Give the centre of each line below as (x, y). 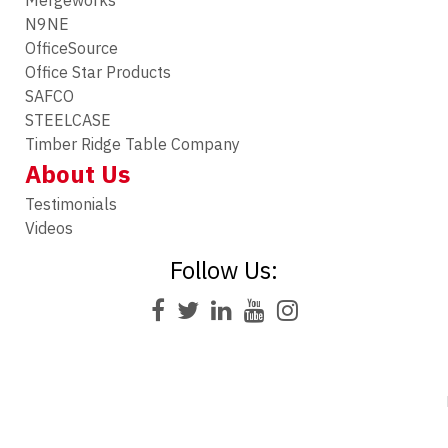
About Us (78, 174)
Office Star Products (98, 72)
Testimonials (71, 204)
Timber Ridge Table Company (133, 144)
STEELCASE (68, 120)
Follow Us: (224, 270)
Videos (49, 228)
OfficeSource (72, 48)
